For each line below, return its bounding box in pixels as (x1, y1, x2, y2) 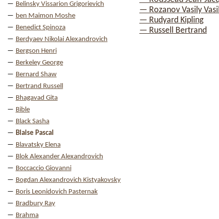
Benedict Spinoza (15, 24, 66, 31)
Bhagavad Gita (15, 94, 58, 102)
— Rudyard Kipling (139, 16, 203, 25)
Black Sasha (15, 118, 49, 125)
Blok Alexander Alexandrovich (15, 153, 103, 160)
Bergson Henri (15, 47, 57, 55)
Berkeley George (15, 59, 63, 66)
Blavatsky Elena (15, 141, 61, 149)
